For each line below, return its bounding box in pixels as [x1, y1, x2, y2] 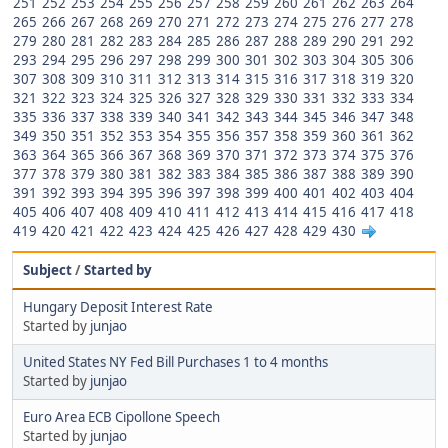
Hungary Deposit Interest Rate [23, 297, 213, 316]
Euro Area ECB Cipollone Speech [23, 407, 220, 426]
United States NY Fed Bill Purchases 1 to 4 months [23, 352, 328, 371]
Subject [23, 260, 72, 279]
